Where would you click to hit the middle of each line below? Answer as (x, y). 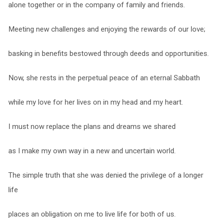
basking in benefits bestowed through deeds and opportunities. (108, 54)
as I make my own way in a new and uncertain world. (92, 151)
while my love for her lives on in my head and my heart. (95, 102)
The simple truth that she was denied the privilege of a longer (106, 175)
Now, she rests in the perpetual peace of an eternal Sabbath (104, 78)
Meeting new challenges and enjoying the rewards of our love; (107, 29)
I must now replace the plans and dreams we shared (92, 127)
